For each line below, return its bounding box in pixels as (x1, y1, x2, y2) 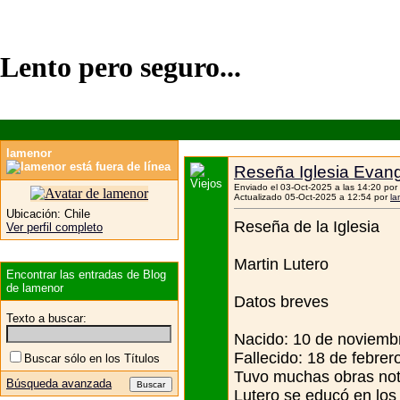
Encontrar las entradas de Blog (6, 267, 166, 281)
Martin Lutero (234, 254, 329, 273)
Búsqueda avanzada (6, 376, 112, 390)
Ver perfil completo (6, 220, 103, 234)
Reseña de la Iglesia (234, 217, 379, 236)
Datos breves (234, 292, 329, 311)
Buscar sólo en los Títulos (24, 351, 160, 365)
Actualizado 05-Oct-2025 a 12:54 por (234, 191, 387, 202)
